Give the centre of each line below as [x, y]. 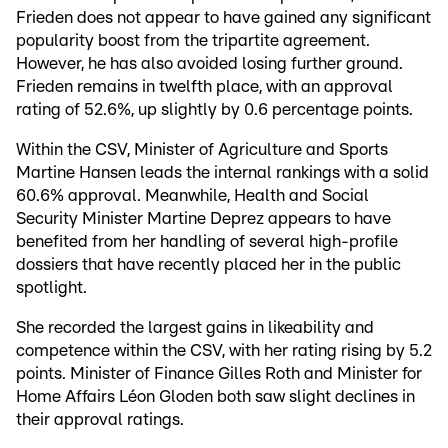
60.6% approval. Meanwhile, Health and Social [192, 196]
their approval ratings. [100, 420]
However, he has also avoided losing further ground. [209, 64]
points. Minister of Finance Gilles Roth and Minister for [219, 374]
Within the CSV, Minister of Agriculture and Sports [202, 150]
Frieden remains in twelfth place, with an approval [204, 87]
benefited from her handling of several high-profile [207, 242]
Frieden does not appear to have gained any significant [223, 18]
